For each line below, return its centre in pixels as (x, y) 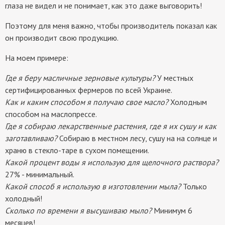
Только (194, 186)
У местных (174, 78)
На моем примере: (37, 58)
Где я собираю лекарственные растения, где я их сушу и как (111, 126)
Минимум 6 (172, 210)
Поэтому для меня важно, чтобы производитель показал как (111, 25)
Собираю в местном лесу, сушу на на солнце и (137, 138)
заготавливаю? (31, 138)
